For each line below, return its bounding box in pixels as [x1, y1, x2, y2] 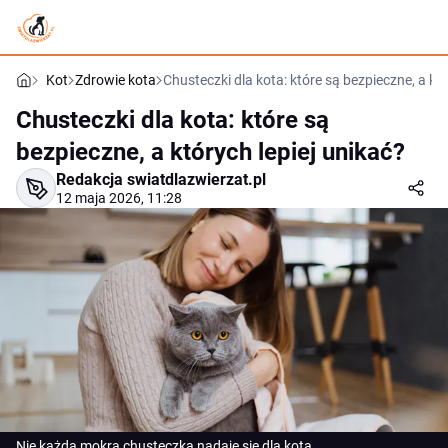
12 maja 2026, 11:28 [56, 190, 182, 206]
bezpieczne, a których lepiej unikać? [16, 138, 405, 166]
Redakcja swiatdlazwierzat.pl [56, 170, 266, 189]
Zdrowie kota [75, 72, 156, 88]
